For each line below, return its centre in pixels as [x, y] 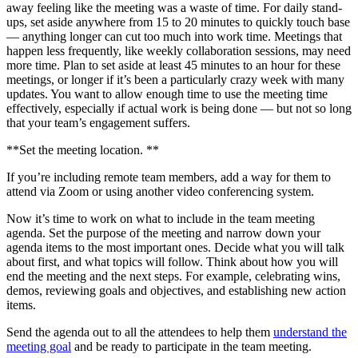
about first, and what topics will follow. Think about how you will [172, 262]
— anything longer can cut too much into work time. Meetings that [174, 37]
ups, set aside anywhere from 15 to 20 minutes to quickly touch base [178, 22]
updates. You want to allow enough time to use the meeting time [167, 94]
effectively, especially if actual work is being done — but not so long [179, 109]
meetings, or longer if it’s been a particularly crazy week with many [175, 80]
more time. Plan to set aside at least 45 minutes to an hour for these [173, 66]
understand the [310, 332]
